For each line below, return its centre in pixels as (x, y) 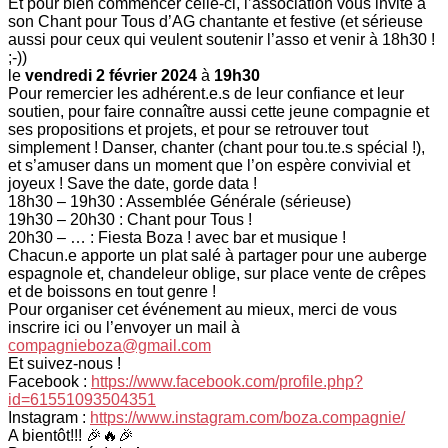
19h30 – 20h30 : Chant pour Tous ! (130, 219)
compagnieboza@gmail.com (109, 345)
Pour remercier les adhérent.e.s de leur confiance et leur (206, 93)
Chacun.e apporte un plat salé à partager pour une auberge (217, 255)
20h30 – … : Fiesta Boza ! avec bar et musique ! (177, 237)
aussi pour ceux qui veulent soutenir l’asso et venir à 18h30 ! (221, 39)
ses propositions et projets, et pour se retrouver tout (188, 129)
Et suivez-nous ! (64, 363)
